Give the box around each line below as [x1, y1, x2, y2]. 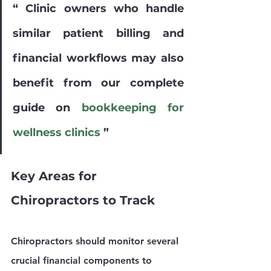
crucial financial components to [11, 255, 155, 267]
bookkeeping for [81, 101, 184, 115]
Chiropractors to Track [11, 193, 155, 208]
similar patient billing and [13, 27, 184, 41]
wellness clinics [13, 126, 100, 140]
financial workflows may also [13, 51, 184, 65]
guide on [13, 101, 82, 115]
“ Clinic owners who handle [13, 2, 184, 16]
